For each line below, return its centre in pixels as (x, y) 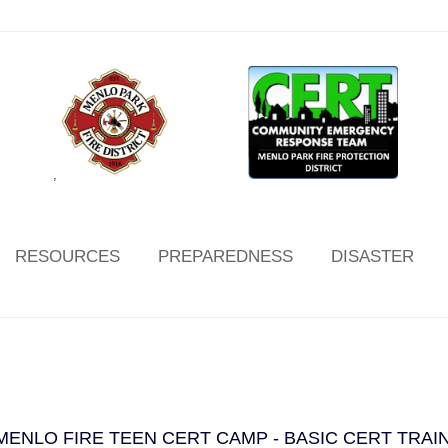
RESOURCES (67, 256)
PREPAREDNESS (225, 256)
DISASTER (372, 256)
